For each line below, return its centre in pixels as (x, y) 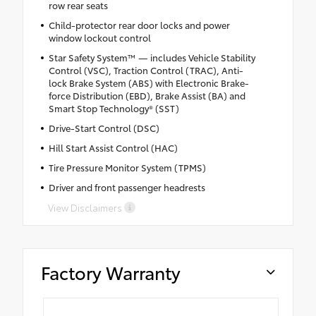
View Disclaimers (85, 208)
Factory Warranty (111, 272)
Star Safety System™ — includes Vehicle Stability (152, 57)
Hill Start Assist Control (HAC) (113, 148)
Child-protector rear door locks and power (139, 25)
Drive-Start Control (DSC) (104, 128)
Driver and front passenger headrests (127, 187)
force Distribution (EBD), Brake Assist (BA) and (147, 96)
